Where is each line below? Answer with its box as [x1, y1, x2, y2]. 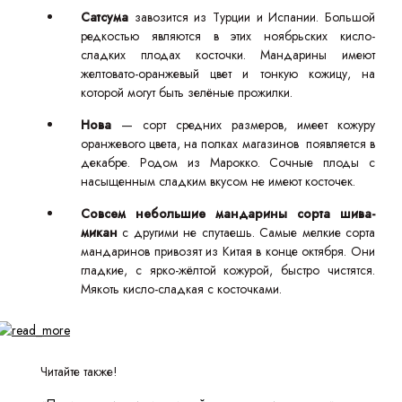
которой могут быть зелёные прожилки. [81, 83, 296, 101]
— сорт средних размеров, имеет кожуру [121, 116, 375, 134]
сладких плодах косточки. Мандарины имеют [81, 46, 375, 64]
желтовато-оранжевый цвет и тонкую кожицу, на [81, 65, 375, 83]
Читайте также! [40, 363, 118, 380]
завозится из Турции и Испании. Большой [134, 8, 376, 26]
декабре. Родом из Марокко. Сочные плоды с [81, 153, 375, 171]
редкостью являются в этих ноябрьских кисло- [81, 27, 375, 45]
